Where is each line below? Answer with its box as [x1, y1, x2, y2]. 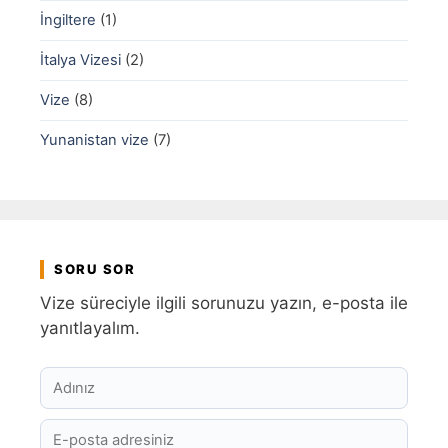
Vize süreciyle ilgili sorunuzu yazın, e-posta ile [40, 293, 408, 314]
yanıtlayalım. [40, 318, 140, 339]
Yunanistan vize [40, 131, 149, 150]
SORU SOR [54, 261, 136, 278]
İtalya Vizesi [40, 51, 121, 70]
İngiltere [40, 11, 96, 30]
